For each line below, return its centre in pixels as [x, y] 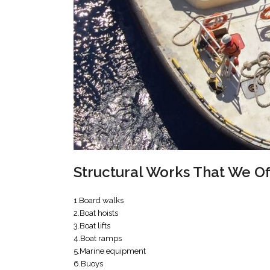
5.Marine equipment [110, 251]
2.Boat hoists [96, 213]
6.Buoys [88, 264]
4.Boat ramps [98, 239]
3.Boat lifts [92, 226]
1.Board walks [99, 201]
